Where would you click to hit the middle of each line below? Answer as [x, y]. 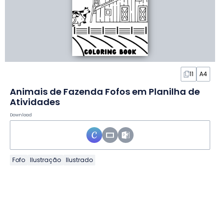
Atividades [35, 102]
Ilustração [45, 160]
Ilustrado [79, 160]
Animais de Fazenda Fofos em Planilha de [105, 92]
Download [21, 115]
